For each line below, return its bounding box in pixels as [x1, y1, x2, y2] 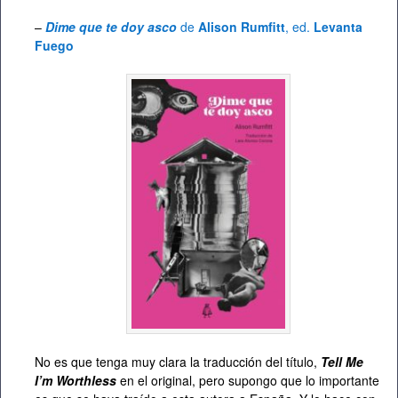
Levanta [314, 18, 362, 36]
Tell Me [321, 352, 363, 370]
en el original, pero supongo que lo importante [120, 370, 379, 389]
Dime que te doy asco [45, 18, 177, 36]
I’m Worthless [35, 370, 116, 389]
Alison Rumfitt [198, 18, 285, 36]
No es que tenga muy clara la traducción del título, [35, 352, 321, 370]
